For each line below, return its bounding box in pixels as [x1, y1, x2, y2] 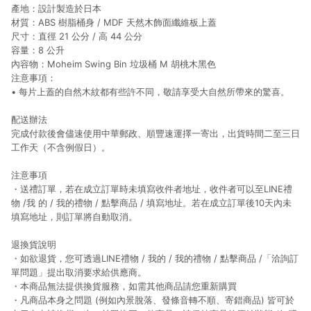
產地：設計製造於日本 [11, 3, 101, 14]
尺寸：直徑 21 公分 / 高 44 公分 [11, 31, 142, 42]
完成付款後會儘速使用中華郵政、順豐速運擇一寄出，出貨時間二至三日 [11, 128, 300, 139]
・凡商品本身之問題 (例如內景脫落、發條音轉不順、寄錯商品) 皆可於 [11, 294, 294, 305]
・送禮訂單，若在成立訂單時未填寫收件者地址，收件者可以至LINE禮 [11, 183, 292, 194]
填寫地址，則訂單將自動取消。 [11, 211, 137, 222]
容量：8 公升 [11, 44, 65, 56]
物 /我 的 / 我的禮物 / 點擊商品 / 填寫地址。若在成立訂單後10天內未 [11, 197, 292, 208]
